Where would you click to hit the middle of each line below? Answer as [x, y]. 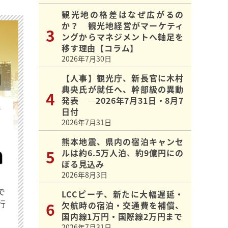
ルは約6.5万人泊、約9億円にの [123, 153]
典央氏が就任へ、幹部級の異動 [123, 89]
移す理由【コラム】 [100, 48]
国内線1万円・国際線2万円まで [122, 217]
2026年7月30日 [87, 59]
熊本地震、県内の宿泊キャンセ [123, 142]
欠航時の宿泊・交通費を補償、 [123, 205]
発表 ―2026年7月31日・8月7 [123, 101]
